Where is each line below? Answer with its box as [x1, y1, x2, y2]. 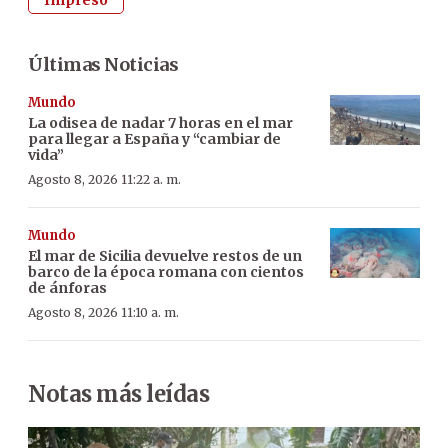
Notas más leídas [28, 379, 209, 408]
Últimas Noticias [28, 52, 178, 76]
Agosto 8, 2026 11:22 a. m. [28, 171, 181, 187]
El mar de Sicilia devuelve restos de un [28, 246, 302, 265]
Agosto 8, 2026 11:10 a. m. [28, 304, 179, 320]
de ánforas [28, 278, 107, 297]
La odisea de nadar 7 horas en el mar [28, 113, 293, 132]
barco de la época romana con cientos [28, 262, 304, 281]
